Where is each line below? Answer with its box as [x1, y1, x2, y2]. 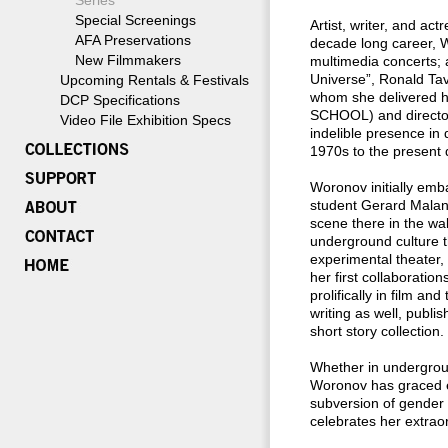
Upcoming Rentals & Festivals [60, 72, 249, 88]
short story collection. [310, 323, 444, 339]
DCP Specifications [60, 92, 180, 108]
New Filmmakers [75, 52, 181, 68]
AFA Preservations [75, 32, 191, 48]
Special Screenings [75, 12, 196, 28]
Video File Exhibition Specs [60, 112, 231, 128]
